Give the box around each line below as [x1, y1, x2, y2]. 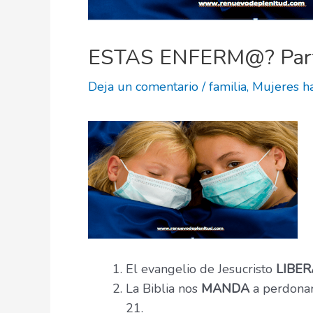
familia [209, 78, 247, 95]
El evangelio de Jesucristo [126, 261, 276, 278]
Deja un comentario [88, 78, 198, 95]
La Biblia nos [126, 280, 201, 298]
